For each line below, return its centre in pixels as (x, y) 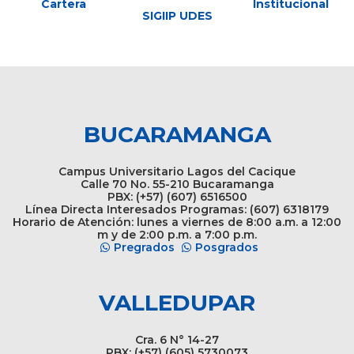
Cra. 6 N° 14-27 (177, 339)
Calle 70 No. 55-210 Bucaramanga (177, 184)
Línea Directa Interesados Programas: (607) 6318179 (177, 209)
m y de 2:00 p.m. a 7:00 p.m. (177, 234)
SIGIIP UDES (177, 15)
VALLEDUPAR (177, 302)
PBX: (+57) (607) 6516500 (177, 196)
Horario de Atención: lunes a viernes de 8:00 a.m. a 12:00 (177, 222)
